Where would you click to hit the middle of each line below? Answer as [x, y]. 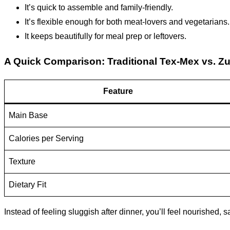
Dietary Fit [27, 185]
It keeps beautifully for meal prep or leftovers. [106, 36]
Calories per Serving [46, 139]
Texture [22, 162]
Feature [118, 91]
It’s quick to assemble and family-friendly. [99, 7]
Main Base [28, 116]
